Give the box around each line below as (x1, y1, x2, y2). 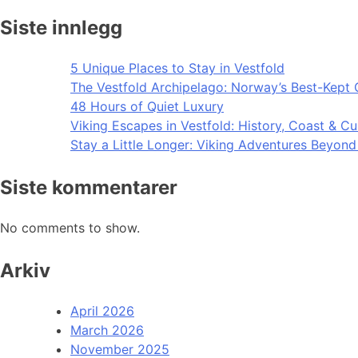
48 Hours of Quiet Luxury (70, 98, 224, 115)
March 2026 (70, 322, 144, 339)
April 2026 (70, 303, 134, 320)
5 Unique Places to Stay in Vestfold (70, 60, 284, 77)
